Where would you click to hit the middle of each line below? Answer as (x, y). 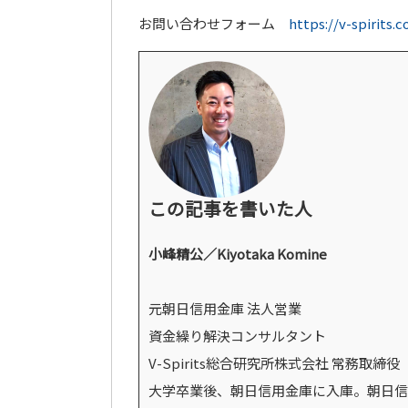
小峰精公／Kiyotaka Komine (238, 254)
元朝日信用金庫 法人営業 (225, 308)
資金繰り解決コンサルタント (237, 336)
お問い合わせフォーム (214, 23)
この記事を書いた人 (230, 208)
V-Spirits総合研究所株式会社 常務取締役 (274, 363)
